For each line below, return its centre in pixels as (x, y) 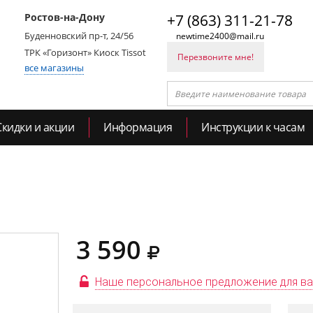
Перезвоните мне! (216, 57)
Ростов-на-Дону (65, 17)
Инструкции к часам (253, 127)
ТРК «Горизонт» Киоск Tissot (85, 52)
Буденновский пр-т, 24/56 (79, 36)
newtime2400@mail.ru (220, 36)
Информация (138, 127)
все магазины (54, 68)
